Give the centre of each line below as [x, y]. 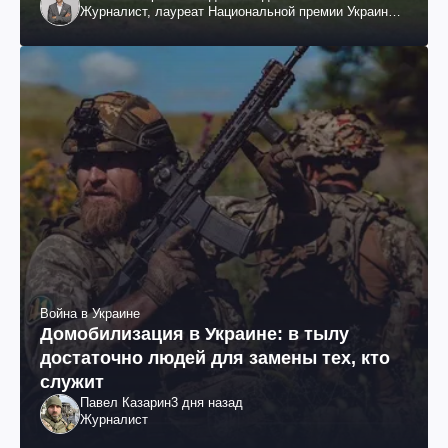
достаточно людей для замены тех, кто [215, 358]
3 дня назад [207, 403]
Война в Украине [90, 314]
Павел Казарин [125, 403]
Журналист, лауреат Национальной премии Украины [238, 12]
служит [72, 382]
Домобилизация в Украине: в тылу [194, 334]
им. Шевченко [121, 29]
